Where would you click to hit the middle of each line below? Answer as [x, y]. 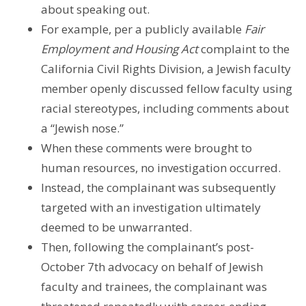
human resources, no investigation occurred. [162, 167]
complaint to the [244, 48]
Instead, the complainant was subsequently [158, 187]
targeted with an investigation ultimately [151, 207]
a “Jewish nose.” [86, 128]
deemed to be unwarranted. [118, 227]
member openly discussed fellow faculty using [167, 88]
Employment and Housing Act [120, 48]
